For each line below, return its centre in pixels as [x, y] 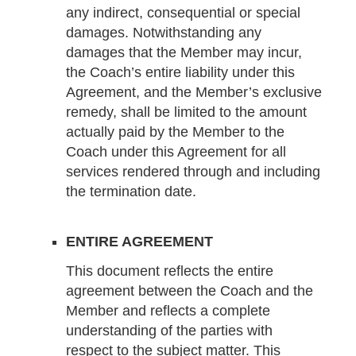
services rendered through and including [193, 171]
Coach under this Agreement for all [176, 151]
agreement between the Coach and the [189, 291]
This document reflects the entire [169, 271]
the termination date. [131, 191]
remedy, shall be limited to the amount [186, 112]
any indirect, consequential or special [183, 12]
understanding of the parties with [169, 331]
